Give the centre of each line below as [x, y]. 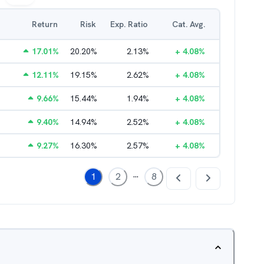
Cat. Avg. [189, 24]
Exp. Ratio [129, 24]
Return [45, 24]
